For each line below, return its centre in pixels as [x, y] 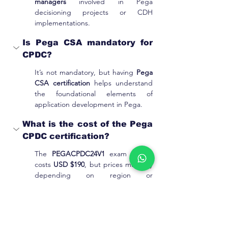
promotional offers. [65, 186]
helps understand [121, 83]
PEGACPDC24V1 [81, 153]
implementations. [62, 23]
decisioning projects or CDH [94, 12]
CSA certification [62, 83]
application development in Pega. [89, 104]
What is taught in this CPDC [88, 205]
